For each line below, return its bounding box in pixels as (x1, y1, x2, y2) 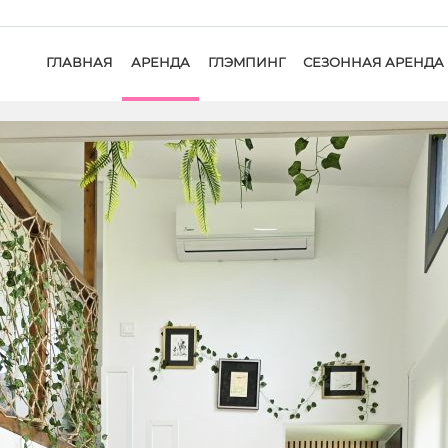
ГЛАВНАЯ (45, 54, 113, 70)
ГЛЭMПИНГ (207, 54, 285, 70)
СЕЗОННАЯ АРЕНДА (302, 54, 444, 70)
